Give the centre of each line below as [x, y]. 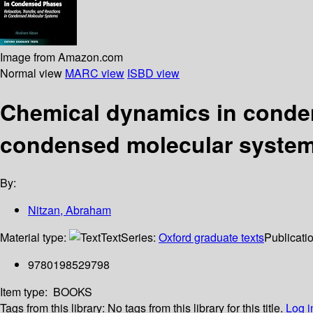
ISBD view [153, 73]
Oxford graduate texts [211, 238]
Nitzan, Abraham [70, 210]
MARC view [95, 73]
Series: [140, 238]
